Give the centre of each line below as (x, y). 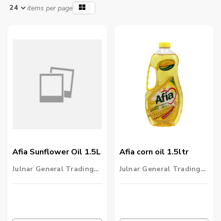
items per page (50, 8)
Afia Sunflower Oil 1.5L (56, 152)
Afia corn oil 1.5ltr (154, 152)
